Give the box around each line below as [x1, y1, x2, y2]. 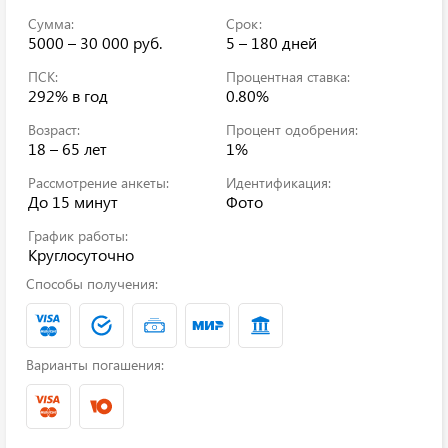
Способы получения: [26, 274, 158, 293]
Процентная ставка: [226, 67, 350, 86]
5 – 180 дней [226, 32, 317, 53]
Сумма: [28, 14, 74, 33]
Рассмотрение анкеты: [28, 173, 169, 192]
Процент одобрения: [226, 120, 358, 139]
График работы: [28, 226, 128, 245]
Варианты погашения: [26, 355, 164, 374]
